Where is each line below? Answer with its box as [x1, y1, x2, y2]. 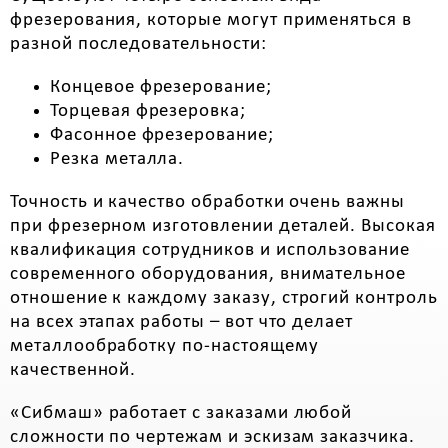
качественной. [10, 361, 137, 380]
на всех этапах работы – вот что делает [10, 313, 354, 332]
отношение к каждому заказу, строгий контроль [10, 289, 438, 308]
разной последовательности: [10, 35, 267, 54]
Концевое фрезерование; [50, 78, 272, 97]
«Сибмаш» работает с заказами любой [10, 404, 353, 423]
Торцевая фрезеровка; [50, 102, 246, 121]
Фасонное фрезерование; [50, 126, 274, 145]
